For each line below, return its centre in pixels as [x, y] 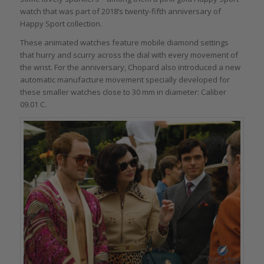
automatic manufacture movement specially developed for [125, 80]
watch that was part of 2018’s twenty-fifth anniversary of [120, 11]
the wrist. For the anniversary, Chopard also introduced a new [130, 67]
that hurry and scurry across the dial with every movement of [129, 55]
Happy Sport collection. [61, 24]
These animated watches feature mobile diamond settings [124, 43]
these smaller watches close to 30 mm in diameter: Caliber [123, 92]
